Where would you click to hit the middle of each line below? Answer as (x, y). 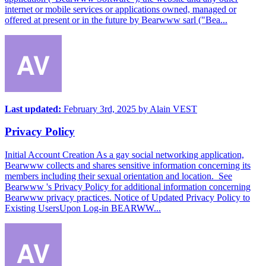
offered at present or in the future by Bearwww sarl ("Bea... (116, 20)
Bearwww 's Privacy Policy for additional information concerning (128, 187)
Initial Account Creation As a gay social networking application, (124, 155)
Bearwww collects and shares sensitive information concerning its (128, 166)
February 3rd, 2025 (100, 109)
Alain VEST (173, 109)
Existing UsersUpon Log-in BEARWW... (83, 208)
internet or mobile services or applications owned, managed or (121, 9)
